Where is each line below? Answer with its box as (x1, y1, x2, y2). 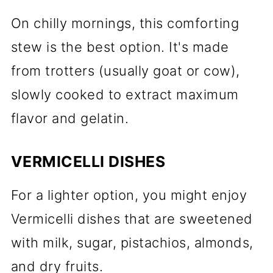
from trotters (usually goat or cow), (10, 63, 240, 79)
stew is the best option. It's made (10, 39, 229, 55)
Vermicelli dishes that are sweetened (10, 211, 253, 227)
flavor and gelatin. (10, 110, 129, 126)
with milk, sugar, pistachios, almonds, (10, 235, 253, 250)
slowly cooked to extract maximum (10, 87, 239, 102)
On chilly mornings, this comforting (10, 15, 239, 31)
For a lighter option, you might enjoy (10, 187, 247, 203)
